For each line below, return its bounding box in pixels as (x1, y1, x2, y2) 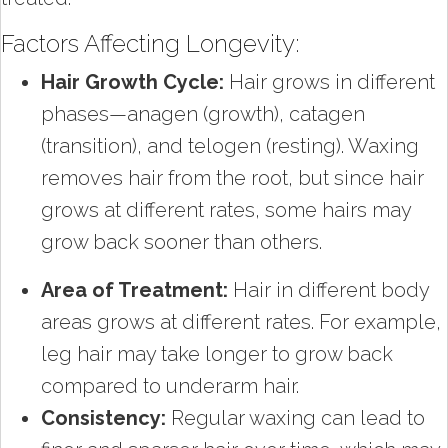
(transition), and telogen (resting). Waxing (41, 133, 419, 158)
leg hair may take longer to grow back (41, 341, 393, 366)
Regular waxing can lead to (166, 405, 425, 430)
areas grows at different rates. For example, (41, 309, 441, 334)
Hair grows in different (224, 69, 435, 94)
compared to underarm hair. (41, 373, 299, 398)
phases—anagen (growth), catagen (41, 101, 365, 126)
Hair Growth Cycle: (41, 69, 224, 94)
